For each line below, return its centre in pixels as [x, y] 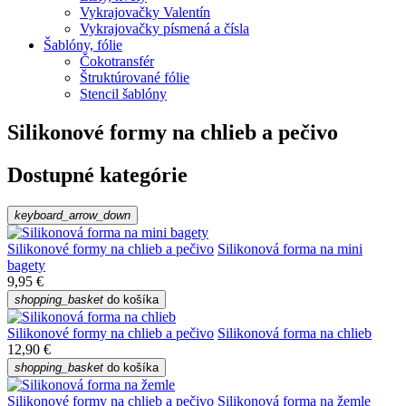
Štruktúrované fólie [135, 78]
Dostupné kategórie [97, 175]
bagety [26, 266]
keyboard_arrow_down [72, 216]
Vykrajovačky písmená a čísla [164, 29]
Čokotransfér [117, 62]
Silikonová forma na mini [290, 249]
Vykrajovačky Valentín [145, 13]
